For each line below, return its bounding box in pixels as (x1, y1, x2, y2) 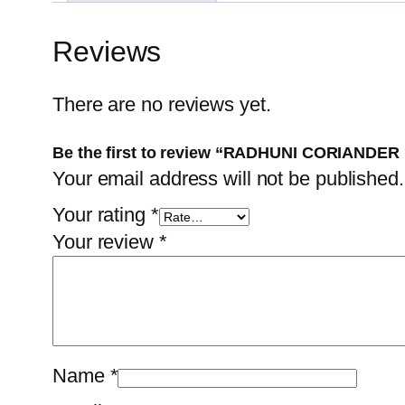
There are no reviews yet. (52, 93, 271, 117)
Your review (52, 231, 159, 254)
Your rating (52, 203, 151, 227)
